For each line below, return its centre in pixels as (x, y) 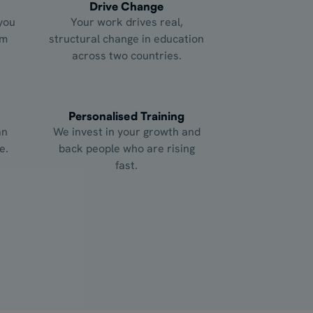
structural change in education (126, 38)
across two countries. (126, 55)
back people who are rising (126, 148)
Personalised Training (126, 116)
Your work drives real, (126, 22)
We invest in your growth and (126, 131)
